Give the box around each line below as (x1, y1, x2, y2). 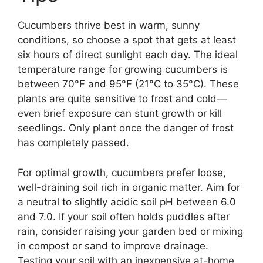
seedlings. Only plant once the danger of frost (18, 122, 234, 134)
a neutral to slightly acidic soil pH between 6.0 (18, 195, 236, 208)
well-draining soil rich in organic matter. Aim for (18, 181, 240, 193)
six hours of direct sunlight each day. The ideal (18, 49, 238, 61)
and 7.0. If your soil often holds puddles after (18, 210, 230, 222)
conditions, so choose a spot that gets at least (18, 34, 236, 46)
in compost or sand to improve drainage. (18, 240, 208, 252)
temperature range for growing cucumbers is (18, 63, 228, 76)
